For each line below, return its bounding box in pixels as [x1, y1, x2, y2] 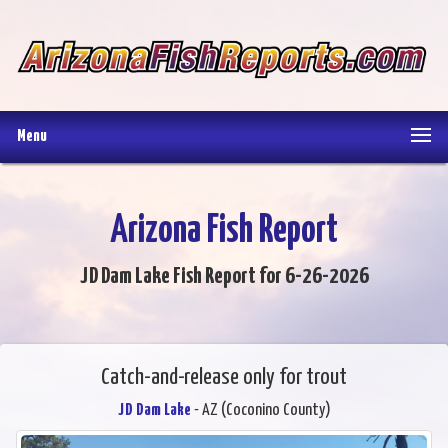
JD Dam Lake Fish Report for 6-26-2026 [79, 265, 369, 289]
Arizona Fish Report [110, 213, 338, 251]
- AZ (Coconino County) [190, 402, 331, 420]
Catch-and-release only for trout [101, 366, 347, 390]
